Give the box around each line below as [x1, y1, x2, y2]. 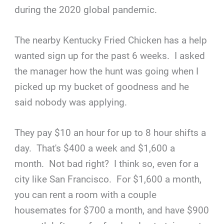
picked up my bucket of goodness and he [14, 80, 189, 92]
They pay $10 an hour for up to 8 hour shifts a [14, 127, 206, 139]
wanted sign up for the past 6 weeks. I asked [14, 49, 205, 61]
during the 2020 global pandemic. [14, 3, 157, 15]
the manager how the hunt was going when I [14, 65, 199, 77]
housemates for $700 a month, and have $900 [14, 204, 209, 216]
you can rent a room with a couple [14, 189, 157, 201]
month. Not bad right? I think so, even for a [14, 158, 199, 170]
